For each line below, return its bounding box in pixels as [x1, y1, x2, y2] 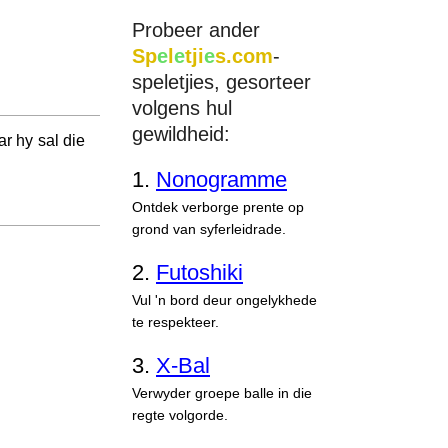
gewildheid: [132, 123, 230, 145]
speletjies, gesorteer [132, 71, 311, 93]
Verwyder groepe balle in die [132, 385, 312, 401]
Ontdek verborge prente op [132, 199, 304, 215]
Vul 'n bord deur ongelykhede [132, 292, 317, 308]
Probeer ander [132, 19, 260, 41]
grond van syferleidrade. [132, 221, 286, 237]
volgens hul [132, 97, 232, 119]
